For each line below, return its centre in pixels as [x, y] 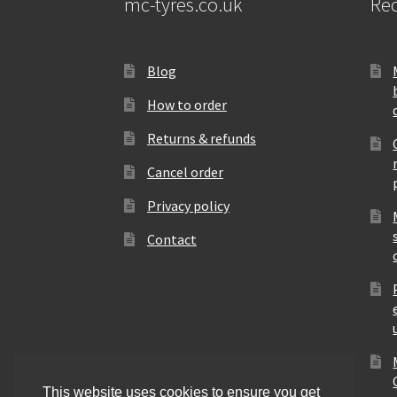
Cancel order [185, 171]
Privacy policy [188, 205]
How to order [187, 104]
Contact [171, 239]
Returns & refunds [201, 138]
